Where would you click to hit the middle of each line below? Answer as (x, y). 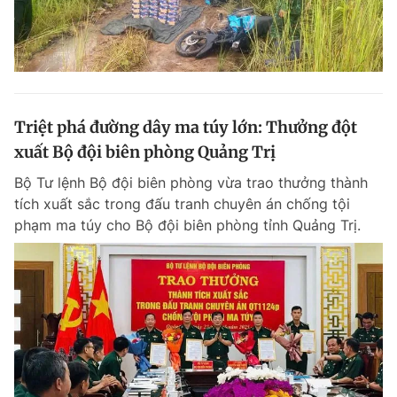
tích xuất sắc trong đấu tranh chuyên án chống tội (182, 204)
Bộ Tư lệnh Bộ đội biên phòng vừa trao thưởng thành (191, 183)
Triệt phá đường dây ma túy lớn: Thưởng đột (186, 127)
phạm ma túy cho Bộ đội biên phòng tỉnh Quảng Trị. (187, 225)
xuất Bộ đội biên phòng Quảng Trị (145, 152)
